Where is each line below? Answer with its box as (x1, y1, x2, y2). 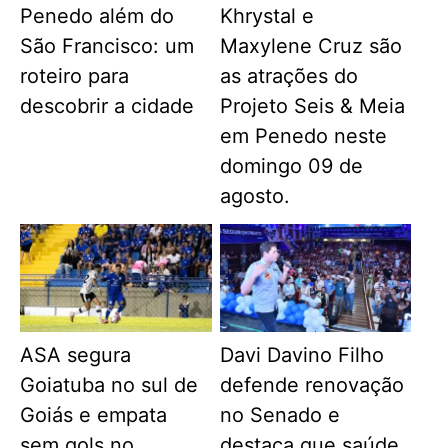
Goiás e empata (20, 403, 168, 428)
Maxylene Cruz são (219, 33, 402, 58)
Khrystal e (219, 3, 314, 28)
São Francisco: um (20, 33, 195, 58)
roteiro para (20, 63, 130, 88)
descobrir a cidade (20, 93, 195, 118)
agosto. (219, 183, 290, 208)
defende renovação (219, 373, 404, 398)
